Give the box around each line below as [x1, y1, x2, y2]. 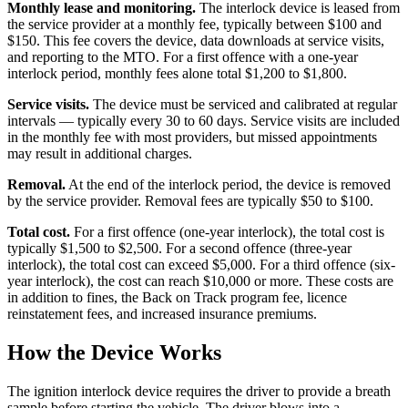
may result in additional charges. [7, 146, 192, 162]
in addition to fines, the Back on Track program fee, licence [7, 290, 347, 306]
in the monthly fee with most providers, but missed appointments [7, 129, 377, 146]
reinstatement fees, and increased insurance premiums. [7, 306, 317, 322]
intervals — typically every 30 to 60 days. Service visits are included [7, 113, 400, 129]
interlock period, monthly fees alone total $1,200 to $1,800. [7, 66, 347, 82]
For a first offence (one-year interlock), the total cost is [70, 224, 384, 240]
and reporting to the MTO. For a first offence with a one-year [7, 49, 358, 66]
